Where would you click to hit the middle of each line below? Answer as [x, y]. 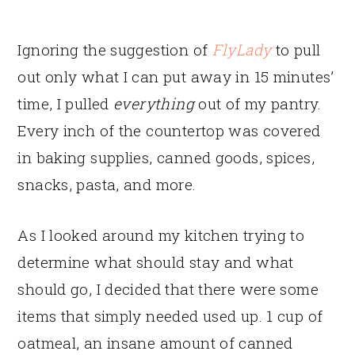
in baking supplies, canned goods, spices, [166, 157]
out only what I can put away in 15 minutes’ [176, 76]
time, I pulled [66, 103]
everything [154, 103]
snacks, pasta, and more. [107, 184]
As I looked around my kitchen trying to [161, 235]
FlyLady [242, 49]
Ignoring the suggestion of [115, 49]
